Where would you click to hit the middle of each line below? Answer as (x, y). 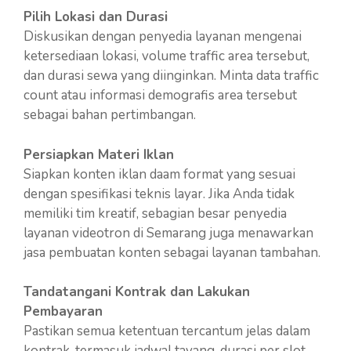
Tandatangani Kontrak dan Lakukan (137, 292)
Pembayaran (63, 311)
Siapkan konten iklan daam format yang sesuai (159, 174)
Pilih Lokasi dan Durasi (96, 17)
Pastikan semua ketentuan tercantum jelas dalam (167, 331)
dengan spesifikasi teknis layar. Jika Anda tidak (159, 194)
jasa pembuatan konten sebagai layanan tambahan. (172, 252)
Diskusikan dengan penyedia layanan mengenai (163, 36)
